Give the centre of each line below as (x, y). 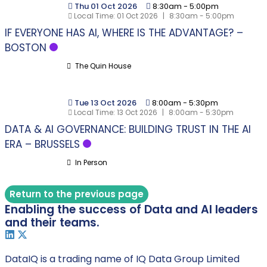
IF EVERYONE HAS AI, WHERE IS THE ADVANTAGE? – (124, 33)
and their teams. (52, 223)
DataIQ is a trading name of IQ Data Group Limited (122, 259)
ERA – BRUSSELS (42, 144)
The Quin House (102, 66)
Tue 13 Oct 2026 (106, 103)
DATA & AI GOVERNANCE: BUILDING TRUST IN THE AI (128, 129)
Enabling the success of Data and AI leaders (131, 209)
